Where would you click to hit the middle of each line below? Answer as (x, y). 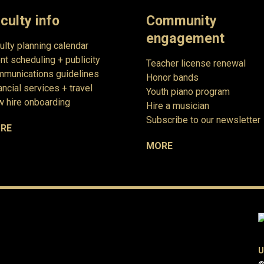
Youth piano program (188, 91)
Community (181, 20)
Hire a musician (178, 105)
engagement (185, 38)
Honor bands (172, 77)
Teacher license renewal (196, 63)
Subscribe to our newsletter (203, 120)
